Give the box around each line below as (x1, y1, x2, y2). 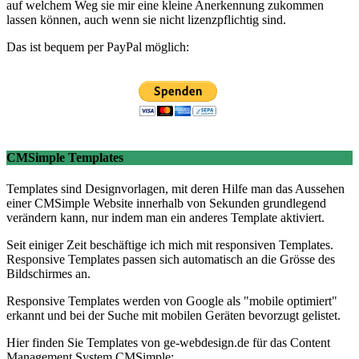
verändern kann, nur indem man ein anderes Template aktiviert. (6, 211, 325, 225)
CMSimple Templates (6, 151, 123, 165)
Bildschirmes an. (6, 267, 91, 281)
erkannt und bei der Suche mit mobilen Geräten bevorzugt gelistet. (6, 309, 341, 323)
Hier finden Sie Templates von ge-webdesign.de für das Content (6, 336, 330, 350)
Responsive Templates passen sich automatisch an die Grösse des (6, 252, 335, 267)
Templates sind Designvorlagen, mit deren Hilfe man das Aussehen (6, 182, 345, 196)
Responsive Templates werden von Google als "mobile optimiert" (6, 294, 337, 309)
